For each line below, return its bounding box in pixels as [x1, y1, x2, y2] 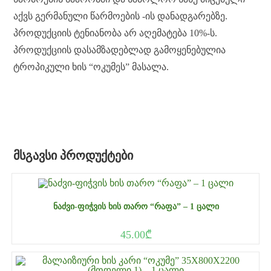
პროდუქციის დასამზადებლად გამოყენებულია [13, 45, 226, 56]
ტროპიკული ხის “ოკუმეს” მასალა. [13, 62, 169, 73]
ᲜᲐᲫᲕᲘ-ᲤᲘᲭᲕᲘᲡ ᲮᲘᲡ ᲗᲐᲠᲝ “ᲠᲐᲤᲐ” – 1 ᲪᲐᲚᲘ [53, 201, 219, 211]
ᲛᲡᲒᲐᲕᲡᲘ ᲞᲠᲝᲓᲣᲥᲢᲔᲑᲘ [13, 149, 134, 163]
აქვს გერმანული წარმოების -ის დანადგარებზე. [13, 11, 228, 22]
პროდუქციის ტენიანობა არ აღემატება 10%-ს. [13, 28, 218, 39]
